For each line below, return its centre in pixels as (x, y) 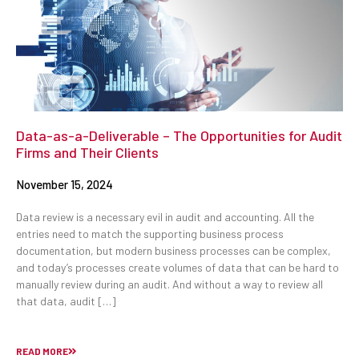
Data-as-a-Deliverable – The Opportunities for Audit (179, 136)
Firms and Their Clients (87, 153)
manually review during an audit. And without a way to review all (169, 284)
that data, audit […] (66, 301)
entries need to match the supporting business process (150, 234)
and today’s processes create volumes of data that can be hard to (177, 268)
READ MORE (42, 351)
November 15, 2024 (65, 185)
